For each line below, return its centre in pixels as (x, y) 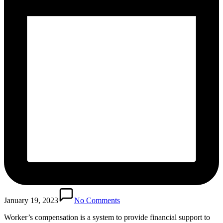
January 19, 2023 (31, 200)
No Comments (97, 200)
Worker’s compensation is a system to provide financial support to (107, 217)
